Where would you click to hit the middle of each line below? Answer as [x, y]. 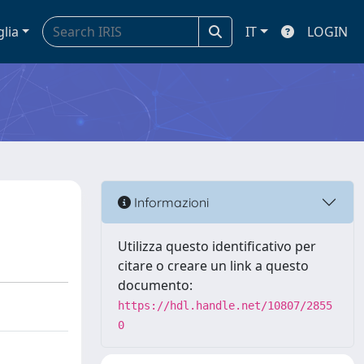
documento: [155, 285]
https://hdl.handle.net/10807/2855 [225, 305]
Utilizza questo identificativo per [217, 246]
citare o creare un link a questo [213, 266]
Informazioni [170, 202]
